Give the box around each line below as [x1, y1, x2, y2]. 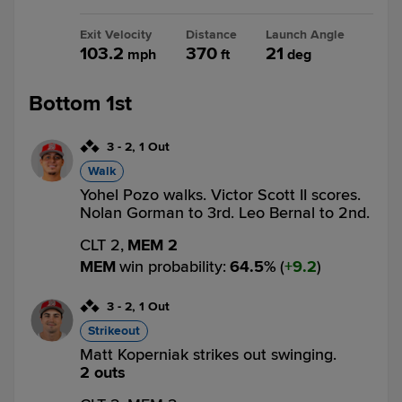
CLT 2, [80, 235, 124, 255]
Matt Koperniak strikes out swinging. [80, 345, 336, 364]
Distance [185, 27, 237, 42]
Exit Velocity [80, 27, 152, 42]
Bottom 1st [29, 91, 132, 117]
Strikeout [88, 323, 140, 338]
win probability [119, 257, 223, 276]
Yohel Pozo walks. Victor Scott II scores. [80, 185, 361, 205]
